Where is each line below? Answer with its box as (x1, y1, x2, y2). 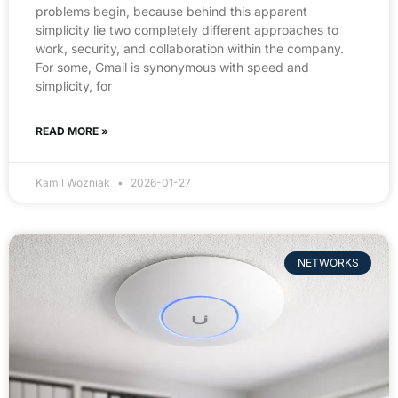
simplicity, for (36, 77, 112, 93)
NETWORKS (297, 256, 359, 270)
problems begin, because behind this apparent (36, 3, 307, 19)
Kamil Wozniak (36, 175, 113, 189)
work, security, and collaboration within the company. (36, 40, 344, 56)
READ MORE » (36, 123, 108, 138)
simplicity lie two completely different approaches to (36, 21, 338, 37)
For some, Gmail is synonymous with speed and (36, 59, 309, 75)
